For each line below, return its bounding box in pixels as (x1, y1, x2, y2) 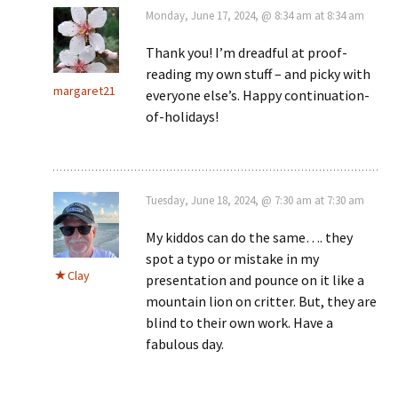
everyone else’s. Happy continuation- (146, 86, 370, 105)
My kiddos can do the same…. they (146, 228, 353, 247)
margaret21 (53, 83, 115, 99)
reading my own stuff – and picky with (146, 65, 370, 84)
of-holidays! (146, 107, 219, 126)
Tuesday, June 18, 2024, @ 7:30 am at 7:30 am (146, 193, 364, 209)
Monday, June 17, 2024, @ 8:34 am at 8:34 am (146, 8, 364, 24)
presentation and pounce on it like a (146, 271, 364, 290)
